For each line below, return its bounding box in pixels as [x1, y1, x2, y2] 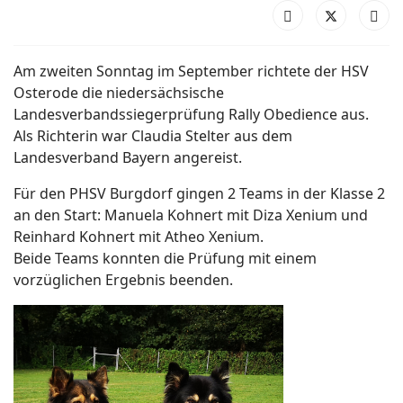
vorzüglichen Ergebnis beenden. [13, 270, 233, 290]
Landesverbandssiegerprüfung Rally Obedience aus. [13, 104, 369, 124]
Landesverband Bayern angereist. [13, 148, 242, 167]
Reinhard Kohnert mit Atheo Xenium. [13, 227, 264, 246]
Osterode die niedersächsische [13, 83, 224, 103]
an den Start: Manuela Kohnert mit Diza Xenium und [13, 205, 368, 225]
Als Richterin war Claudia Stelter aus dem [13, 126, 292, 146]
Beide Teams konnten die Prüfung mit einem [13, 248, 317, 268]
